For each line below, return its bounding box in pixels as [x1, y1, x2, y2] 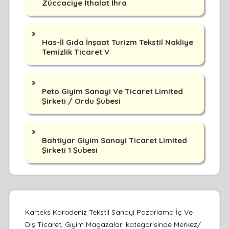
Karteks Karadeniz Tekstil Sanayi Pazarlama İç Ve [25, 207, 193, 217]
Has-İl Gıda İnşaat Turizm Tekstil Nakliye [41, 37, 193, 47]
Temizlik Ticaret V [41, 47, 109, 57]
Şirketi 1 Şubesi [41, 145, 98, 155]
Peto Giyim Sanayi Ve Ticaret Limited [41, 86, 183, 96]
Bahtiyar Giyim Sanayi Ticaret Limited [41, 135, 187, 145]
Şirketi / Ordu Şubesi [41, 96, 121, 106]
